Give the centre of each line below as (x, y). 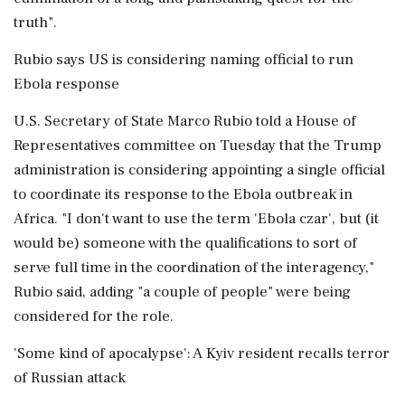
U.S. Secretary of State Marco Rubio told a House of (185, 121)
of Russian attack (70, 378)
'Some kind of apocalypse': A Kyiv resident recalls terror (202, 353)
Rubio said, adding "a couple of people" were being (182, 292)
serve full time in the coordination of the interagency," (194, 268)
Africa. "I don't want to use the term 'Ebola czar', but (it (196, 219)
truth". (35, 23)
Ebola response (66, 84)
